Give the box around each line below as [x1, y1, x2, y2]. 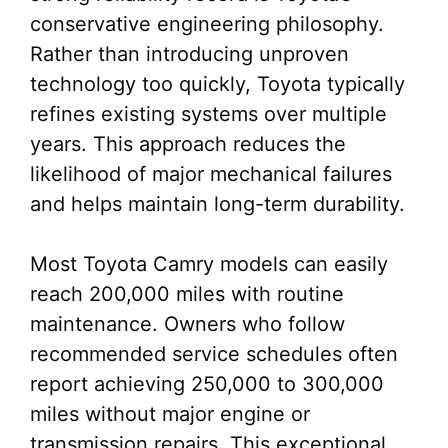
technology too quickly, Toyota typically [30, 72, 405, 96]
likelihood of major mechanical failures [30, 162, 392, 186]
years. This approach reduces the [30, 132, 346, 156]
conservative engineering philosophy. [30, 12, 384, 36]
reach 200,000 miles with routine [30, 282, 344, 306]
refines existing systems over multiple [30, 102, 387, 126]
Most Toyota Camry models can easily [30, 252, 388, 276]
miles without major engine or [30, 402, 310, 426]
